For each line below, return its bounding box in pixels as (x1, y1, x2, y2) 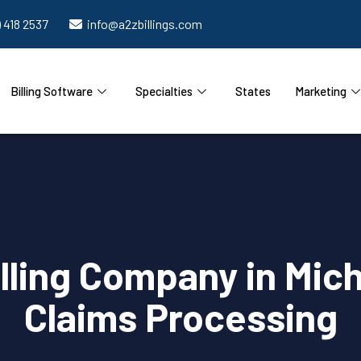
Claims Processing (23, 293, 338, 341)
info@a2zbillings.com (87, 16, 202, 31)
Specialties (135, 84, 193, 98)
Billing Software (10, 84, 93, 98)
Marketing (294, 84, 346, 98)
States (234, 84, 271, 98)
